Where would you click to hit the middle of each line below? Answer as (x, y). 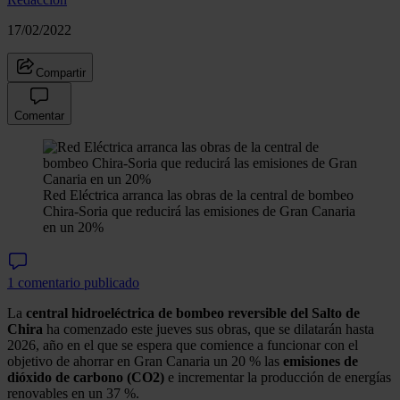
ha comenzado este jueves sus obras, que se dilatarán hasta (208, 329)
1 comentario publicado (73, 282)
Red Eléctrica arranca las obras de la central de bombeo (198, 195)
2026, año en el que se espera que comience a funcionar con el (183, 345)
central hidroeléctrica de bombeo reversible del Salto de (193, 312)
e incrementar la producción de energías (278, 377)
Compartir (61, 72)
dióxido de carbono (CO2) (86, 377)
